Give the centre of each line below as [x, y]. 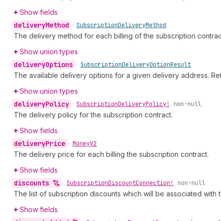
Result [181, 65]
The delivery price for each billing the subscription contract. [111, 154]
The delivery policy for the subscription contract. [93, 115]
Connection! [155, 183]
